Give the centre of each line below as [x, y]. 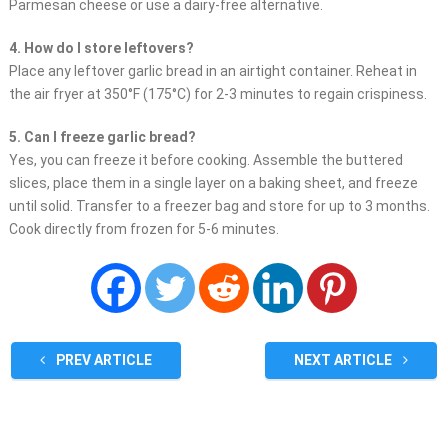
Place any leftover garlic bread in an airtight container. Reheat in [212, 71]
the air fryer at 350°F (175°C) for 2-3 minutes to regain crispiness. [217, 94]
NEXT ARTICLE [345, 360]
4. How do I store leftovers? [101, 48]
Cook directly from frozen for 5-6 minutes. [143, 229]
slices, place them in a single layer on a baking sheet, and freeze [213, 183]
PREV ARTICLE [102, 360]
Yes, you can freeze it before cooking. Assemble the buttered [205, 160]
